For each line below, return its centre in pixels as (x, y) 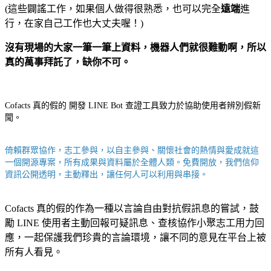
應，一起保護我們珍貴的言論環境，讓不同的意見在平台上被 (135, 237)
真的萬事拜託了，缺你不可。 (68, 62)
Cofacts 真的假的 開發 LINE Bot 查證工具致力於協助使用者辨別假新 (133, 105)
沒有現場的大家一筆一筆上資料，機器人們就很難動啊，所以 (135, 47)
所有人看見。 (34, 252)
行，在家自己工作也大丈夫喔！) (74, 23)
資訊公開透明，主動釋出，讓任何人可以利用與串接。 (106, 174)
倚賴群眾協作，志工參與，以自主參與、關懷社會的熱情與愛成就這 (132, 150)
